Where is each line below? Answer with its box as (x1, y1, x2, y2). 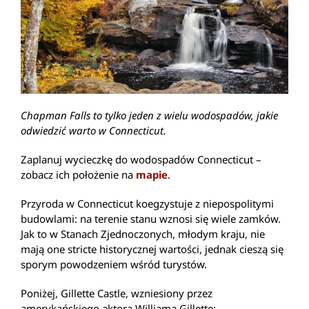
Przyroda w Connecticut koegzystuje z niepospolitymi (21, 196, 274, 210)
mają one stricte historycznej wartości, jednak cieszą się (21, 241, 283, 256)
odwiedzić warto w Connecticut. (21, 123, 166, 137)
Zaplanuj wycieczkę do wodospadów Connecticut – (21, 152, 261, 166)
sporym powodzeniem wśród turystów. (21, 257, 207, 271)
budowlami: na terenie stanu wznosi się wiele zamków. (21, 211, 281, 226)
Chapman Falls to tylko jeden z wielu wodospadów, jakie (21, 108, 278, 122)
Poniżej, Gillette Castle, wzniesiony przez (21, 286, 212, 300)
